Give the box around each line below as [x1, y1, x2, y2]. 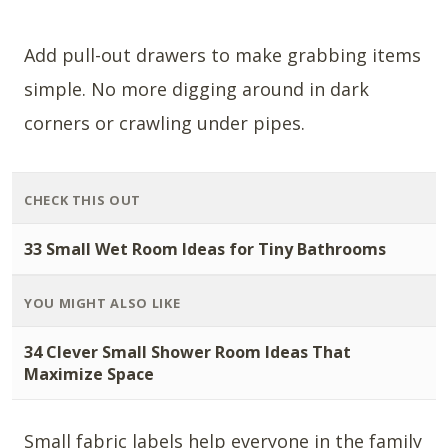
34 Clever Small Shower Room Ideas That [24, 340, 351, 363]
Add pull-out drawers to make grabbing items [24, 42, 421, 67]
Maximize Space [24, 362, 154, 385]
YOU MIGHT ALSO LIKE [24, 293, 181, 312]
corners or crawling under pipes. [24, 110, 305, 135]
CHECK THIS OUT [24, 190, 141, 209]
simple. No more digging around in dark [24, 76, 369, 101]
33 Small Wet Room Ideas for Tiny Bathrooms [24, 237, 386, 260]
